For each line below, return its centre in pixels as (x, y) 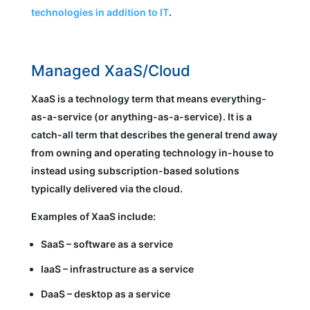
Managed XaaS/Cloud (110, 71)
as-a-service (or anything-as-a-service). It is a (141, 117)
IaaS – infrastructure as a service (117, 269)
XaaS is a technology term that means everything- (148, 99)
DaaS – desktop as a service (105, 294)
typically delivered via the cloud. (107, 189)
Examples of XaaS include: (93, 217)
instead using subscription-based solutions (135, 171)
